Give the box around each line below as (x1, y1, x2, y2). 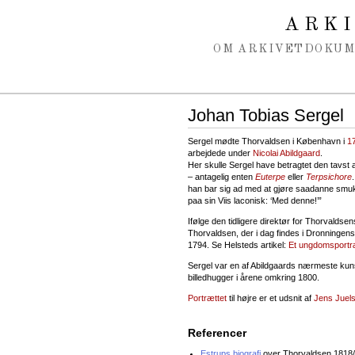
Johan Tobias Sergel (188, 105, 344, 125)
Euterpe (255, 171, 285, 181)
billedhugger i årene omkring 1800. (188, 272, 319, 282)
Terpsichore (306, 171, 352, 181)
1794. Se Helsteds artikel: (188, 239, 288, 250)
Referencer (188, 326, 246, 339)
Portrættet (188, 292, 227, 303)
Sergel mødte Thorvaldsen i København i (188, 136, 347, 146)
